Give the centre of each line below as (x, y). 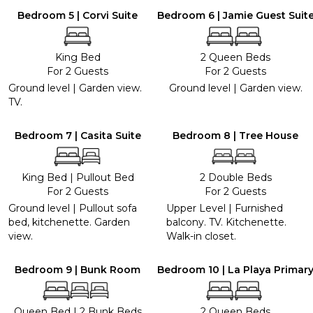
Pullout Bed (105, 177)
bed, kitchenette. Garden (69, 222)
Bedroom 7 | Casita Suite (78, 135)
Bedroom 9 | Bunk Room (78, 269)
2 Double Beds (235, 177)
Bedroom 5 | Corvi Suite (78, 15)
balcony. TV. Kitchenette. (226, 222)
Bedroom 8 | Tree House (235, 135)
